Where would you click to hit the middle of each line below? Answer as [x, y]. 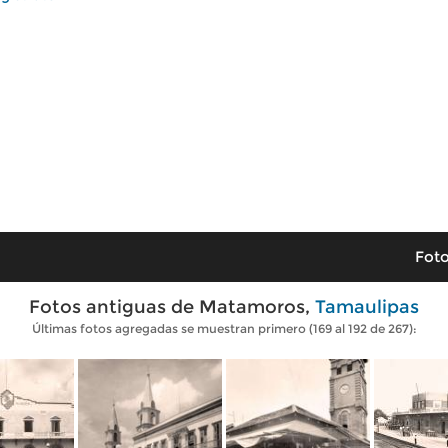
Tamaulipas [367, 307]
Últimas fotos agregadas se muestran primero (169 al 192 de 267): [224, 328]
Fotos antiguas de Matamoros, [172, 307]
